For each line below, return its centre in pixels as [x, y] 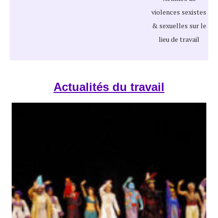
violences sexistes [179, 12]
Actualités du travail [109, 87]
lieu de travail [179, 39]
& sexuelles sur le [179, 26]
